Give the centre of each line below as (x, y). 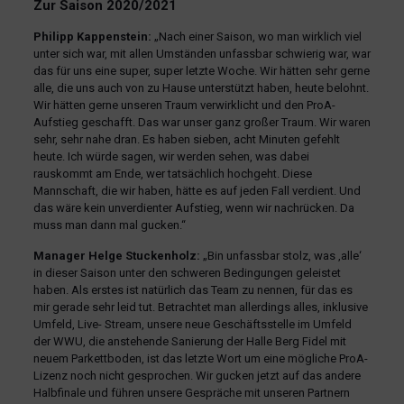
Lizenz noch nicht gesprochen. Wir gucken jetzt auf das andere (197, 375)
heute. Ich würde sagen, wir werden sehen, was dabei (171, 156)
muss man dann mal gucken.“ (109, 225)
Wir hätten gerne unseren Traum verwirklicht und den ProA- (184, 105)
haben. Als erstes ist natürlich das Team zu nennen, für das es (193, 289)
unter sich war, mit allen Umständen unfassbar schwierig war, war (202, 53)
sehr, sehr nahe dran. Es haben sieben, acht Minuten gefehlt (186, 139)
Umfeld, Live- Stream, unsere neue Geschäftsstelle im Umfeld (192, 324)
